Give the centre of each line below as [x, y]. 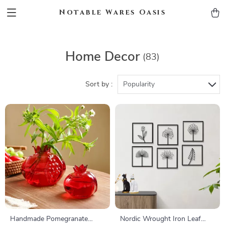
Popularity [139, 84]
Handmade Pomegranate [49, 219]
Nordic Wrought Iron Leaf [160, 219]
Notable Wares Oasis [113, 12]
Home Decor [103, 57]
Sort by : [99, 84]
